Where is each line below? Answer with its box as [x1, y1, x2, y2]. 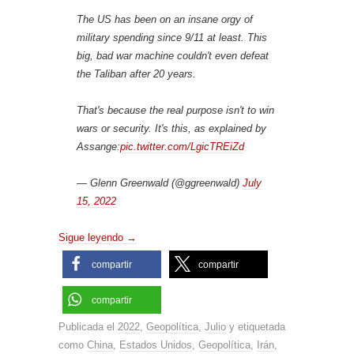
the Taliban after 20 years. [77, 67, 196, 80]
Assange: [77, 140, 120, 153]
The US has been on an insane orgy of [77, 13, 253, 25]
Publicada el [58, 320, 118, 333]
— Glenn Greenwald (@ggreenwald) [77, 176, 243, 189]
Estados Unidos [119, 338, 192, 351]
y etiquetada [226, 320, 285, 333]
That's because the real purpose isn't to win [77, 104, 274, 116]
